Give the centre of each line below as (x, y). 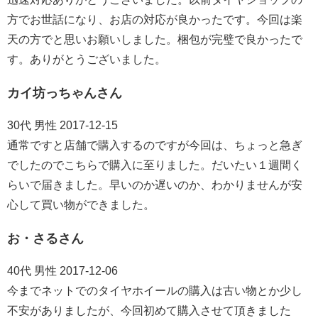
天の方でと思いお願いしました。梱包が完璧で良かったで (155, 40)
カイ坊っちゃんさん (65, 93)
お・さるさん (45, 239)
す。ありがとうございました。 (87, 60)
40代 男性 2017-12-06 (62, 271)
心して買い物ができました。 (81, 205)
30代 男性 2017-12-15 (62, 126)
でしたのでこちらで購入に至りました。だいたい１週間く (155, 165)
